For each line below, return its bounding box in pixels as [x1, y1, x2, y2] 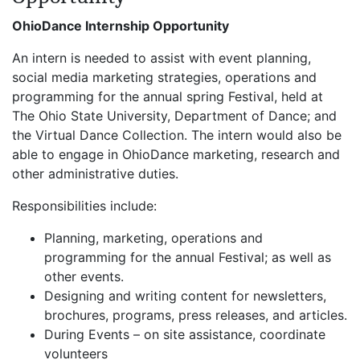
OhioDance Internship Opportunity [12, 17, 229, 34]
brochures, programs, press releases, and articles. [44, 306, 347, 323]
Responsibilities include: [12, 197, 157, 214]
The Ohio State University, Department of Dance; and [12, 107, 337, 124]
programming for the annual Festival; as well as [44, 248, 331, 265]
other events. [44, 268, 124, 284]
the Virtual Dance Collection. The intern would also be [12, 126, 342, 143]
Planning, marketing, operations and [44, 229, 263, 246]
